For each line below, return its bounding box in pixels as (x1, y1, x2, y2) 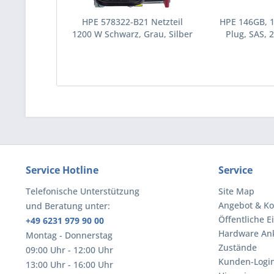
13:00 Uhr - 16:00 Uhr (26, 259, 113, 270)
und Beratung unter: (26, 200, 110, 212)
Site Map (218, 185, 254, 197)
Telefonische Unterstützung (26, 185, 139, 197)
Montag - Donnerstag (26, 229, 113, 241)
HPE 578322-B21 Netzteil (82, 16, 183, 28)
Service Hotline (26, 163, 98, 177)
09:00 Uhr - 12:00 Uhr (26, 244, 113, 256)
